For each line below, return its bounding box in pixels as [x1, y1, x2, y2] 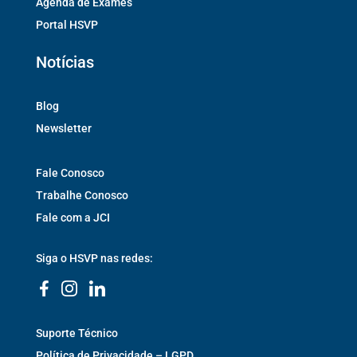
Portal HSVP [35, 18, 98, 31]
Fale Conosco [35, 166, 104, 179]
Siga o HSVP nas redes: [35, 251, 153, 265]
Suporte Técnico [35, 326, 118, 339]
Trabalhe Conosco [35, 188, 128, 202]
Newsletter [35, 121, 92, 135]
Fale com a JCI [35, 210, 110, 224]
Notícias [35, 52, 94, 72]
